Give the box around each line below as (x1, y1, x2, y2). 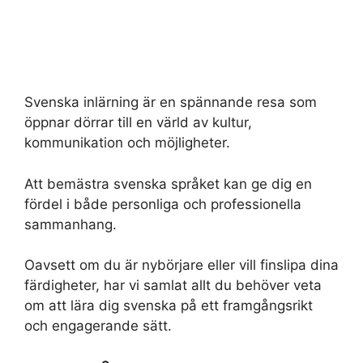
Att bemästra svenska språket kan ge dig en (24, 175, 312, 192)
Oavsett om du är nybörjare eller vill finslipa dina (24, 257, 339, 273)
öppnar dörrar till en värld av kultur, (24, 114, 252, 130)
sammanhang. (24, 216, 117, 233)
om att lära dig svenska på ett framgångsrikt (24, 297, 313, 314)
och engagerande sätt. (24, 318, 172, 334)
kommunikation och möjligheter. (24, 135, 230, 151)
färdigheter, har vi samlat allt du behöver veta (24, 277, 322, 293)
